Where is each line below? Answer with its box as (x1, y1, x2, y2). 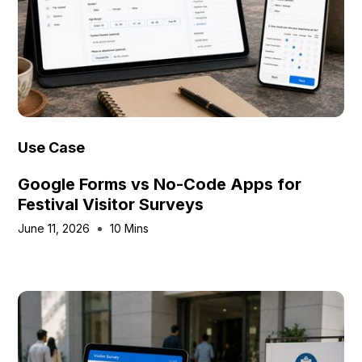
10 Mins (110, 221, 149, 235)
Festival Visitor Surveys (18, 195, 204, 214)
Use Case (18, 139, 86, 156)
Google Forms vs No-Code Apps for (18, 175, 302, 194)
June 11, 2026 (18, 221, 90, 235)
